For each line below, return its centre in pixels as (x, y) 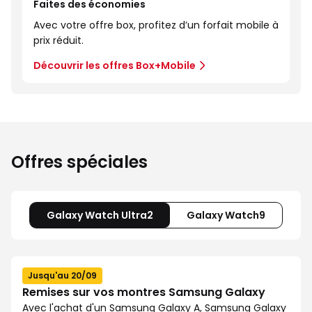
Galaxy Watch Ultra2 (100, 215)
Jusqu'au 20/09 (62, 275)
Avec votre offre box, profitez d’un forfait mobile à (156, 25)
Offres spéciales (79, 162)
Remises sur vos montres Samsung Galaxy (144, 292)
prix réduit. (58, 40)
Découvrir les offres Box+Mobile (115, 65)
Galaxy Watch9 (226, 215)
